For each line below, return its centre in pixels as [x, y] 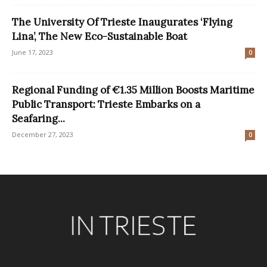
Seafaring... [38, 118]
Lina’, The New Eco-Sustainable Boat [100, 36]
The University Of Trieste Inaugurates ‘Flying [122, 22]
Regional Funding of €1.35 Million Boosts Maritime [133, 90]
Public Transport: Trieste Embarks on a [106, 104]
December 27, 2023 [43, 134]
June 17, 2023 [32, 52]
